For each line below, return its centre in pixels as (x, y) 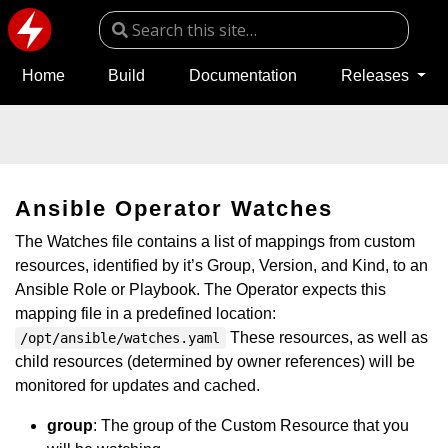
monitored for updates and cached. (137, 385)
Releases (376, 76)
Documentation (242, 76)
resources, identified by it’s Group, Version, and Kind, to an (221, 265)
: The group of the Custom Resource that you (251, 425)
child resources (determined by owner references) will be (215, 361)
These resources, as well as (326, 337)
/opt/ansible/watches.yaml (120, 338)
